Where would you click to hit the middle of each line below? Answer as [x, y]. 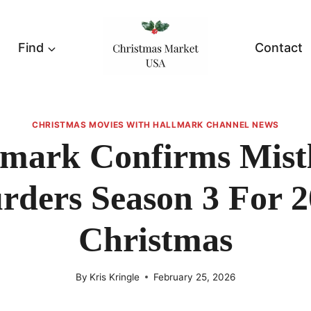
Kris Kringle [115, 277]
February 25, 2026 [195, 277]
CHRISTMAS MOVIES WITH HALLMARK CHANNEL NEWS [155, 125]
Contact [279, 48]
